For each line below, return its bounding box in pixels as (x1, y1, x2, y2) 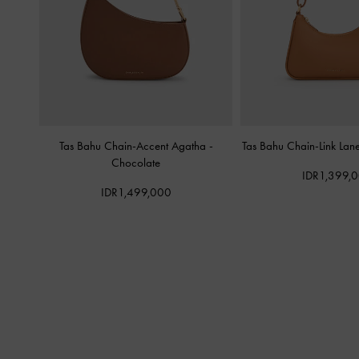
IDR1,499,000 (100, 185, 171, 200)
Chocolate (111, 155, 161, 170)
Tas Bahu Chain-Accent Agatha (58, 139, 209, 153)
